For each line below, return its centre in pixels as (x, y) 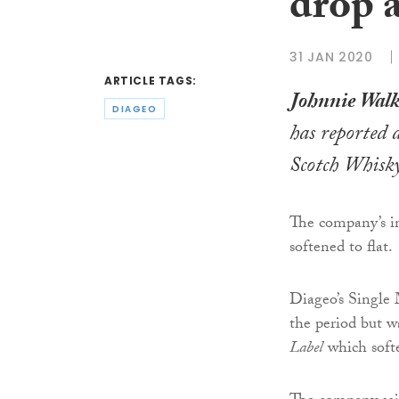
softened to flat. (341, 249)
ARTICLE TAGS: (151, 81)
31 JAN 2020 (331, 57)
